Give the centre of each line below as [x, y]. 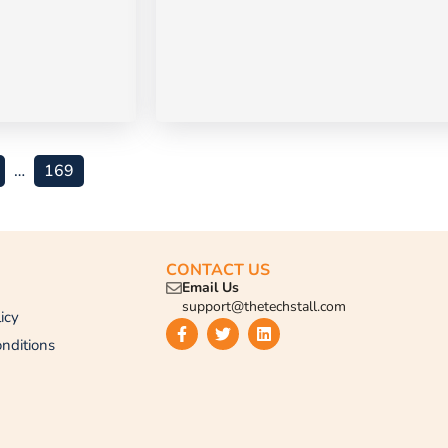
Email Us [210, 287]
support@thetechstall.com [264, 306]
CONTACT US [218, 269]
